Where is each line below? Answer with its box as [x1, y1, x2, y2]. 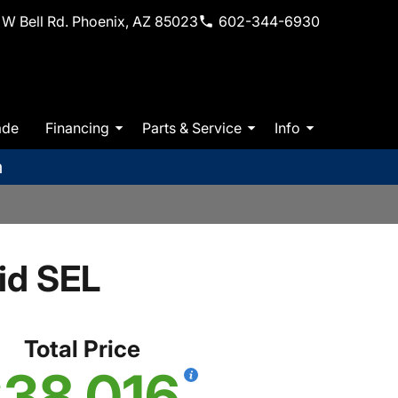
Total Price [23, 335, 140, 363]
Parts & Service [142, 118, 242, 137]
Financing [45, 118, 109, 137]
